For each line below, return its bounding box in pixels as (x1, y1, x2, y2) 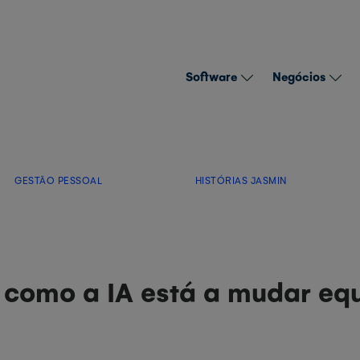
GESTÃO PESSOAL (14, 174, 103, 186)
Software (186, 68, 237, 84)
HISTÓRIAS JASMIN (194, 174, 287, 186)
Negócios (272, 68, 325, 84)
